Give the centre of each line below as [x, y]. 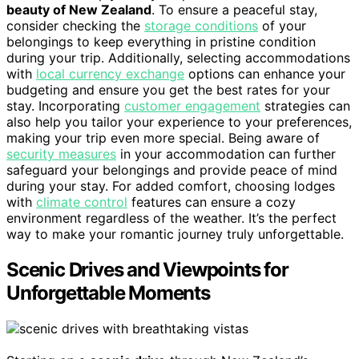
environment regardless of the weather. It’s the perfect [171, 218]
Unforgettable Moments [108, 292]
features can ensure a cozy [212, 202]
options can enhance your [265, 73]
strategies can [305, 105]
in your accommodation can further [226, 153]
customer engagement [192, 105]
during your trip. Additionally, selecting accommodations [178, 57]
